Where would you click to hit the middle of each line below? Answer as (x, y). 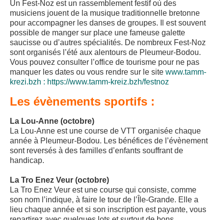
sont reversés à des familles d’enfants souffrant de (96, 151)
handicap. (27, 161)
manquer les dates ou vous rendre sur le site (88, 72)
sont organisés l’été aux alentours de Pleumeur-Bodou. (105, 53)
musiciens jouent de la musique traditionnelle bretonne (105, 13)
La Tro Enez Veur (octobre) (59, 180)
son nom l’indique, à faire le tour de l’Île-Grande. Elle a (104, 200)
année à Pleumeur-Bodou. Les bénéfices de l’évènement (109, 141)
